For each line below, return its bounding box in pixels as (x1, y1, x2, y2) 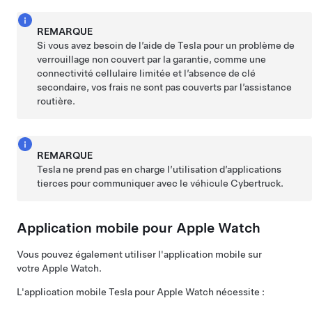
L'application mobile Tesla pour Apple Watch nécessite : (17, 286, 265, 297)
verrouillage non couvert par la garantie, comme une (37, 54, 267, 65)
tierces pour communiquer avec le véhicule (37, 178, 231, 189)
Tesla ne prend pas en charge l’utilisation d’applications (37, 164, 282, 175)
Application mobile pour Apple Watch (17, 219, 260, 236)
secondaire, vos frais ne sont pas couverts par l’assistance (37, 81, 292, 93)
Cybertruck (231, 178, 281, 189)
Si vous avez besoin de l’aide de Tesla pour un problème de (37, 40, 295, 51)
